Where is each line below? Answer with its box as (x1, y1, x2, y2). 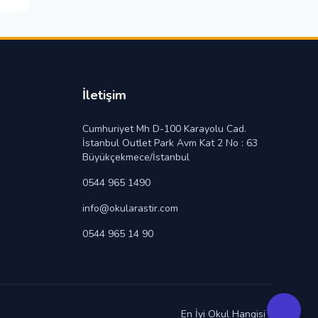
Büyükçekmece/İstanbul (82, 150, 190, 164)
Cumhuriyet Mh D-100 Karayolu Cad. (82, 122, 246, 136)
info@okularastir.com (82, 202, 178, 215)
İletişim (82, 87, 126, 104)
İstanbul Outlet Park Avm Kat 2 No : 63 (82, 136, 258, 150)
